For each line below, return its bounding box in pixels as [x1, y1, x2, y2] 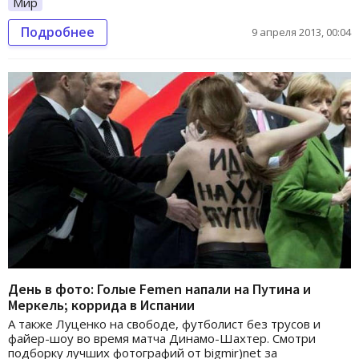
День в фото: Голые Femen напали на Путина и [8, 279, 311, 298]
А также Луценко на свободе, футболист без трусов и [8, 315, 321, 332]
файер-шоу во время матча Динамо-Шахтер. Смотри [8, 329, 316, 346]
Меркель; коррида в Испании [8, 295, 195, 314]
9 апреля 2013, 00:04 [252, 25, 351, 40]
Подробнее [21, 23, 95, 42]
